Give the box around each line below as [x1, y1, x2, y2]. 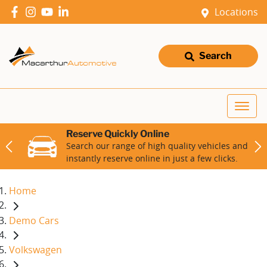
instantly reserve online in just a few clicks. [66, 153, 238, 164]
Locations [215, 5, 258, 18]
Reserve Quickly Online [66, 128, 169, 139]
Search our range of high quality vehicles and [66, 140, 248, 151]
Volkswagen [9, 243, 62, 257]
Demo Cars [9, 213, 59, 227]
